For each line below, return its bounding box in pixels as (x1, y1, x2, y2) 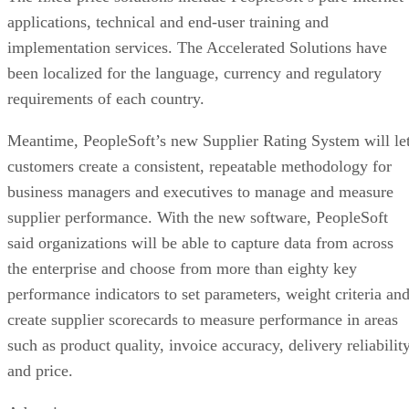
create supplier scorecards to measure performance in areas (7, 309, 398, 329)
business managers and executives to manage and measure (7, 182, 393, 201)
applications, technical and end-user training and (7, 12, 329, 31)
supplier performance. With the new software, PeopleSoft (7, 207, 388, 226)
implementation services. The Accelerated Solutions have (7, 37, 387, 57)
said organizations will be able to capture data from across (7, 233, 393, 252)
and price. (7, 361, 73, 380)
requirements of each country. (7, 89, 204, 108)
